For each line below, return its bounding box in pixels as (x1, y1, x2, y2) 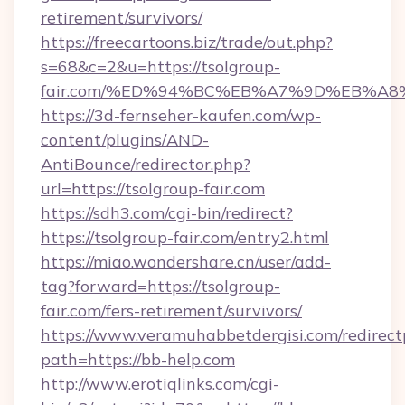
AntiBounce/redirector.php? (41, 154, 250, 174)
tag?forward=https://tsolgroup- (41, 276, 280, 297)
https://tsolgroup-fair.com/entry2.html (41, 227, 329, 248)
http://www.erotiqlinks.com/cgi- (41, 373, 279, 394)
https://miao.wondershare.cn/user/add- (41, 251, 331, 272)
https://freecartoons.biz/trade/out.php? (41, 32, 333, 52)
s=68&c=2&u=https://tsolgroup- (41, 56, 280, 77)
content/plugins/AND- (41, 129, 209, 150)
